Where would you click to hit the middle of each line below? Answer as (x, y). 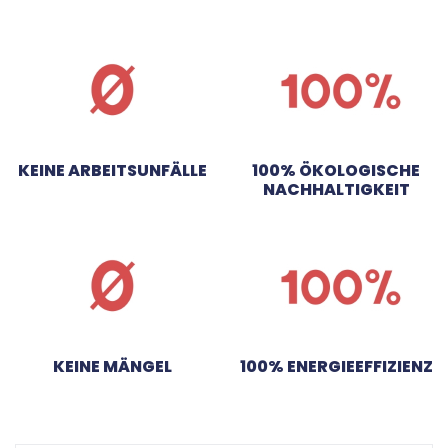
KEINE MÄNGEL (112, 366)
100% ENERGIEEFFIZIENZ (336, 366)
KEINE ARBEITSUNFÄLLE (112, 170)
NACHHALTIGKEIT (336, 189)
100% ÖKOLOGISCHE (336, 170)
